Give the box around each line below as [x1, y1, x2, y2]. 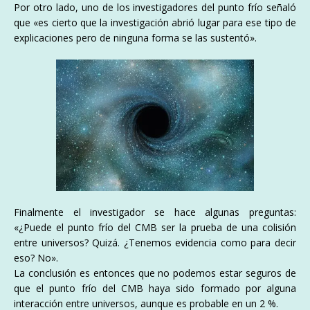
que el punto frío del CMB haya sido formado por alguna [14, 282, 296, 295]
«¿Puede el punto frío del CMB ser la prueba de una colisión [14, 221, 296, 235]
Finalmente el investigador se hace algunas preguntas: [14, 206, 296, 219]
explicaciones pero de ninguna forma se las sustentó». [14, 30, 257, 44]
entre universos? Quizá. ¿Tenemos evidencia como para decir [14, 236, 296, 250]
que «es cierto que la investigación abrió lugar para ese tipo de [14, 15, 296, 29]
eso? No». [14, 251, 58, 265]
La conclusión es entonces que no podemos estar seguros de [14, 266, 296, 280]
